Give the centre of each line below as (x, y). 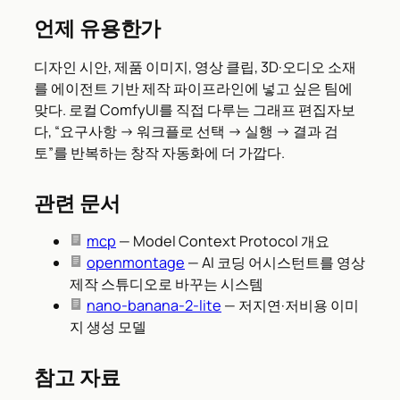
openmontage (136, 263)
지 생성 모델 (108, 327)
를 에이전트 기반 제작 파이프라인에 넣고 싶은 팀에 (193, 88)
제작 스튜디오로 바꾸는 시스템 (167, 284)
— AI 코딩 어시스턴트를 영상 (275, 263)
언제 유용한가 (98, 28)
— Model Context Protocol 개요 (223, 242)
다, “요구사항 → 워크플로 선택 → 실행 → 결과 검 (186, 131)
